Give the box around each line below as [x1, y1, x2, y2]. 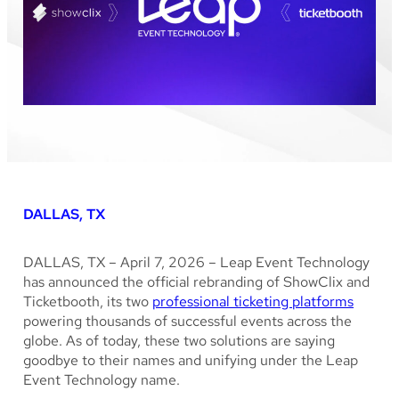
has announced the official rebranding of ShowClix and [23, 272, 370, 291]
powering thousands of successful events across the [23, 311, 352, 330]
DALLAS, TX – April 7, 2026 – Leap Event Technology [23, 252, 370, 272]
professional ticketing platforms [152, 291, 354, 311]
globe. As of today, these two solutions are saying [23, 330, 335, 350]
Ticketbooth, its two [23, 291, 152, 311]
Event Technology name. [23, 370, 180, 389]
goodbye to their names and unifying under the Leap [23, 350, 358, 370]
